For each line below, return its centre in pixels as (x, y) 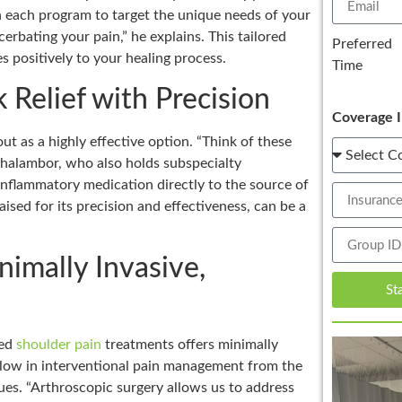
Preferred (362, 44)
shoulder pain (59, 344)
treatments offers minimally (190, 344)
